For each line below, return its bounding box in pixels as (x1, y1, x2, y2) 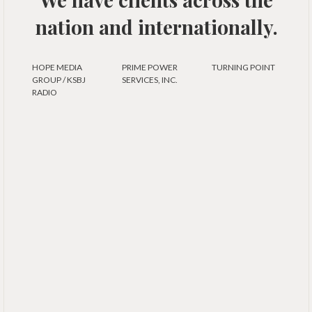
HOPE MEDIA (32, 62, 82, 72)
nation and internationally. (35, 14, 278, 40)
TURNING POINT (211, 62, 275, 72)
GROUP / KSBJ (32, 75, 86, 85)
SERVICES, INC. (121, 75, 178, 85)
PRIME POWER (121, 62, 178, 72)
